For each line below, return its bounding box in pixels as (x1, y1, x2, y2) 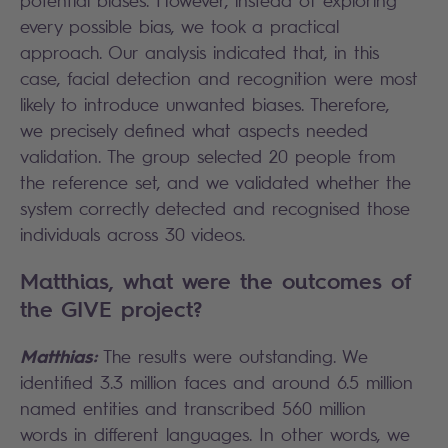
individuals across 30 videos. (20, 223, 273, 246)
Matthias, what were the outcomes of (20, 266, 412, 297)
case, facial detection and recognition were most (20, 67, 418, 90)
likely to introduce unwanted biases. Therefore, (20, 93, 389, 116)
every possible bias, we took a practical (20, 15, 339, 38)
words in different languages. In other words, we (20, 423, 410, 446)
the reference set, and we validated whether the (20, 171, 411, 194)
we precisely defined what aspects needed (20, 119, 368, 142)
